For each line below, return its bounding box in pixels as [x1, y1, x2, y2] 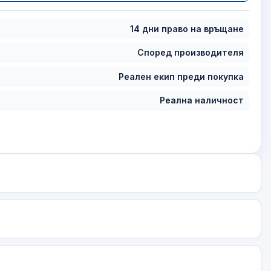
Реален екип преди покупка [119, 71, 244, 82]
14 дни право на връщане [130, 23, 244, 34]
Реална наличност [160, 95, 244, 106]
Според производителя [137, 47, 244, 58]
